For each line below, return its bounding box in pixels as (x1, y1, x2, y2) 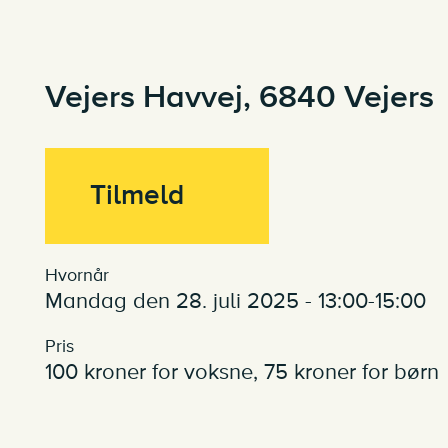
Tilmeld (89, 178, 184, 213)
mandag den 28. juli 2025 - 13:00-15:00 (62, 288, 426, 315)
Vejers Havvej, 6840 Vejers (44, 77, 434, 117)
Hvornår (44, 264, 109, 286)
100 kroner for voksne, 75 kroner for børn (44, 359, 439, 386)
